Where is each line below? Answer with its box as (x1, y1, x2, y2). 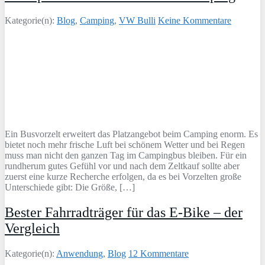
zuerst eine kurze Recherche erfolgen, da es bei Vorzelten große (5, 172, 241, 182)
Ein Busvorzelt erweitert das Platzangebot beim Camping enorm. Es (5, 129, 258, 140)
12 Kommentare (128, 248, 189, 259)
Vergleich (5, 221, 60, 237)
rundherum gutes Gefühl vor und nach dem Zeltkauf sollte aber (5, 161, 240, 172)
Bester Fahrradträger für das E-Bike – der (5, 205, 243, 221)
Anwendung (56, 248, 103, 259)
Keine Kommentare (158, 15, 231, 26)
